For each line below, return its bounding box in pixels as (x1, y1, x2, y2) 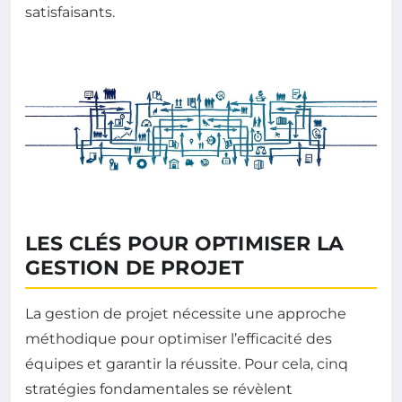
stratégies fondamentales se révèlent (25, 380, 293, 398)
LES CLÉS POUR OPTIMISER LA (25, 232, 345, 257)
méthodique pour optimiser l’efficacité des (25, 330, 332, 348)
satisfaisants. (25, 4, 115, 21)
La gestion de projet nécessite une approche (25, 305, 346, 323)
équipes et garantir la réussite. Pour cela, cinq (25, 355, 348, 373)
